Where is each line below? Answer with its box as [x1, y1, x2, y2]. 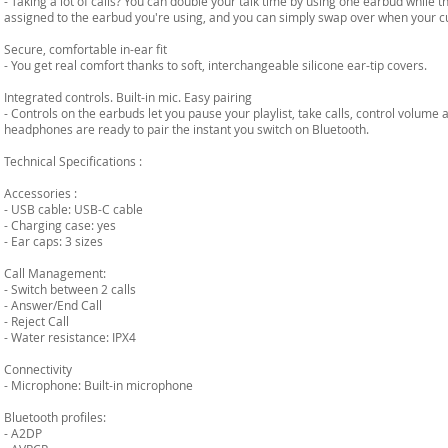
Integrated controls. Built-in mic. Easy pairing [4, 89, 252, 105]
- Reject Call [4, 313, 69, 329]
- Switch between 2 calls [4, 281, 136, 297]
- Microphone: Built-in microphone [4, 377, 193, 393]
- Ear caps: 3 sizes [4, 233, 103, 249]
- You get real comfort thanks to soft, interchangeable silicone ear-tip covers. [4, 57, 427, 73]
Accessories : [4, 185, 77, 201]
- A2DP [4, 425, 42, 441]
